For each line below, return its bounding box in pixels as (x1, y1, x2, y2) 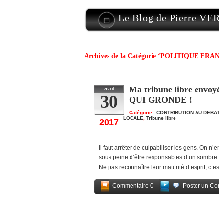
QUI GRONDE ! (129, 95, 192, 105)
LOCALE (123, 115, 143, 121)
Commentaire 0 (112, 182, 153, 189)
